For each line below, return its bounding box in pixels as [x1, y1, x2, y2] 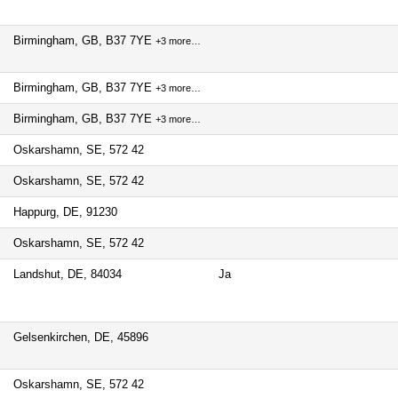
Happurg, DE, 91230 [13, 205, 117, 219]
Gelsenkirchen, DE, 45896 [13, 330, 148, 344]
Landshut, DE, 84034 [13, 267, 122, 281]
